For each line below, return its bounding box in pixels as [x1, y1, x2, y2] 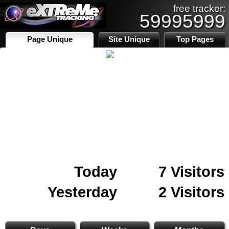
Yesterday [48, 184, 117, 200]
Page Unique [27, 35, 73, 43]
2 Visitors [158, 184, 224, 200]
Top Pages [176, 35, 214, 43]
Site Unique [108, 35, 150, 43]
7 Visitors [158, 163, 224, 180]
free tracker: [173, 3, 225, 14]
